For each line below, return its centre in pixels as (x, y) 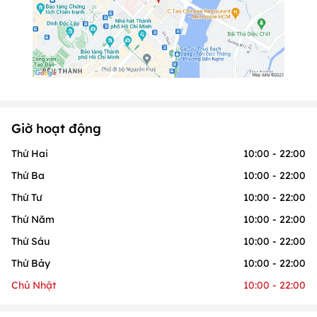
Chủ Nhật (34, 286)
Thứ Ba (28, 176)
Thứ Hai (30, 154)
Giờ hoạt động (56, 129)
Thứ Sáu (30, 242)
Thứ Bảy (31, 264)
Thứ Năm (33, 220)
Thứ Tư (27, 198)
